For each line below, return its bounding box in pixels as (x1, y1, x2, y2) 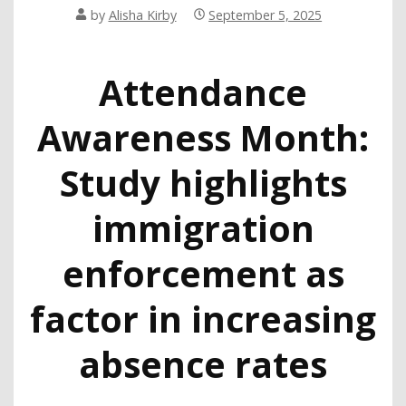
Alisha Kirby (108, 6, 177, 24)
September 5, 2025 (208, 6, 323, 24)
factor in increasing (30, 294, 376, 343)
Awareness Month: (37, 112, 369, 161)
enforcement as (62, 248, 344, 297)
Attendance (99, 67, 307, 116)
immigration (92, 203, 314, 252)
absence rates (79, 339, 327, 388)
